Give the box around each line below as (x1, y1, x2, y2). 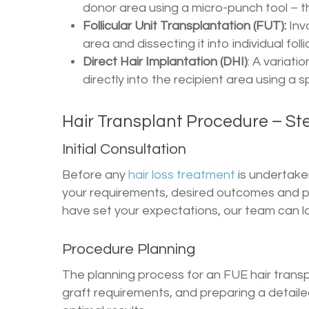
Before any (62, 168, 128, 181)
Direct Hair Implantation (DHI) (83, 54, 248, 68)
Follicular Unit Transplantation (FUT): (83, 19, 289, 32)
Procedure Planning (62, 241, 195, 257)
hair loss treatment (128, 168, 235, 181)
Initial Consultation (62, 141, 186, 157)
